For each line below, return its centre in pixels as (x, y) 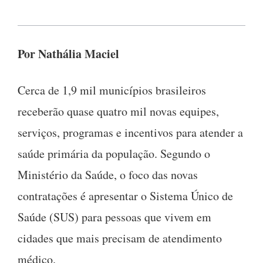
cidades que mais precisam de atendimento (120, 238)
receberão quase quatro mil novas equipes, (118, 111)
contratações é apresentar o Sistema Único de (125, 195)
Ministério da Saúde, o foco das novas (108, 174)
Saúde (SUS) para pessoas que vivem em (114, 217)
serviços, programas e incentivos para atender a (130, 132)
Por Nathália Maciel (68, 53)
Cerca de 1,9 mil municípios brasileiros (112, 90)
